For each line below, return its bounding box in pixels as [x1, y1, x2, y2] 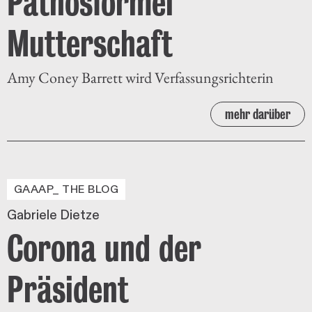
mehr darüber [225, 106, 290, 122]
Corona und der [7, 227, 201, 268]
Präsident [7, 268, 129, 309]
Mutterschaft [7, 22, 173, 63]
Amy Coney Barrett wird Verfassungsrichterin [7, 67, 274, 88]
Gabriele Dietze [7, 206, 100, 224]
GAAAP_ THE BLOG [14, 182, 119, 196]
